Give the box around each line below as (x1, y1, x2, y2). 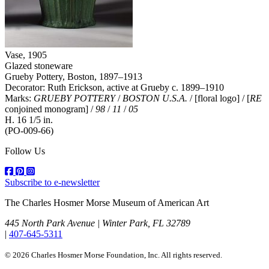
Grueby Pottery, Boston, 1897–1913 (5, 71, 142, 82)
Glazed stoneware (5, 61, 73, 71)
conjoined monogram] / (5, 104, 95, 115)
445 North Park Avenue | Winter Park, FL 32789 (5, 218, 190, 229)
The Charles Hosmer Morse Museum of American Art (5, 198, 209, 208)
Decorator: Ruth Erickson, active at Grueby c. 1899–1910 (5, 82, 224, 93)
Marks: (5, 93, 34, 104)
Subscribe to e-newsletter (5, 177, 100, 188)
